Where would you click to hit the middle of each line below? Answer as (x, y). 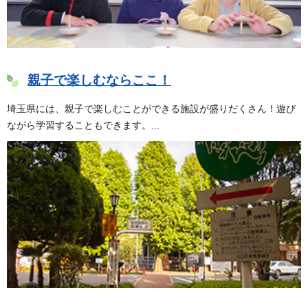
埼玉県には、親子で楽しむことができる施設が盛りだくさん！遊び (151, 109)
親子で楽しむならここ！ (99, 80)
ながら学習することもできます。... (83, 125)
